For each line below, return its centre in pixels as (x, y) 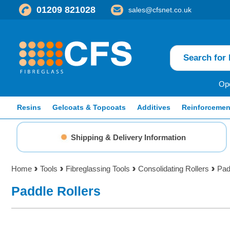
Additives (154, 107)
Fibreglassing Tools (98, 169)
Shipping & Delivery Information (128, 137)
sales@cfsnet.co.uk (160, 9)
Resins (29, 107)
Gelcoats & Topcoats (89, 107)
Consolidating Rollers (174, 169)
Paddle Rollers (56, 191)
